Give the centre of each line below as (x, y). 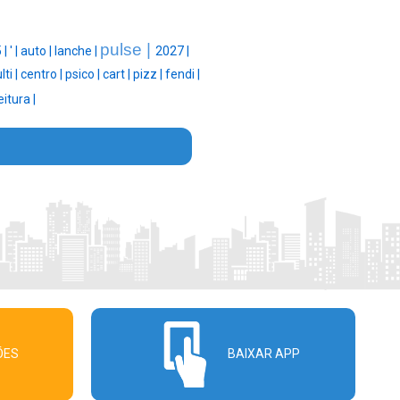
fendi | (183, 75)
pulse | (127, 50)
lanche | (77, 51)
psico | (84, 75)
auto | (37, 51)
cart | (118, 75)
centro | (43, 75)
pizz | (149, 75)
